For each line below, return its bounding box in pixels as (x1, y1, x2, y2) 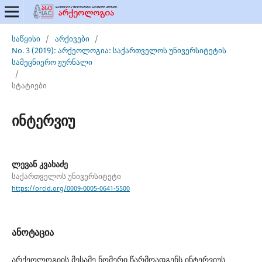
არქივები (54, 33, 89, 44)
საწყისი (11, 33, 40, 44)
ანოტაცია (11, 226, 54, 239)
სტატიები (11, 80, 47, 91)
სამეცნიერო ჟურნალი (11, 56, 92, 67)
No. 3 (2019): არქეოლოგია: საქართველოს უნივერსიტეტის (11, 44, 226, 56)
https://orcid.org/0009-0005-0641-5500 (11, 184, 130, 193)
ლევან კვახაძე (11, 158, 68, 170)
